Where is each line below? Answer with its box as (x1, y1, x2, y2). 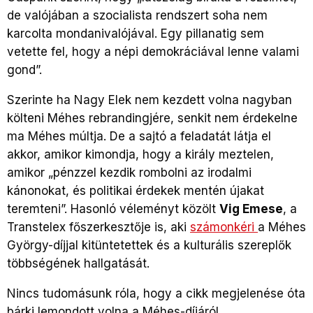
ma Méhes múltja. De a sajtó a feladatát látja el (7, 129, 271, 143)
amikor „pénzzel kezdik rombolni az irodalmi (7, 165, 252, 180)
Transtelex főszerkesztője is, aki (7, 219, 190, 234)
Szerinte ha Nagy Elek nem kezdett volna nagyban (7, 92, 292, 107)
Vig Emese (219, 201, 283, 216)
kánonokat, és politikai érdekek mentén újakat (7, 183, 264, 198)
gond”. (7, 62, 45, 77)
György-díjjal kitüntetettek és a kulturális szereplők (7, 238, 291, 252)
